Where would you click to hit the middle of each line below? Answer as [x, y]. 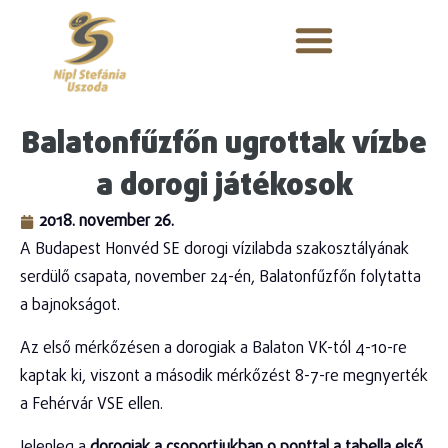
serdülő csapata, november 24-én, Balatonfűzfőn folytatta [220, 277]
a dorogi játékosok [224, 186]
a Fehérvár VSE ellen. [91, 404]
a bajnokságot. [70, 305]
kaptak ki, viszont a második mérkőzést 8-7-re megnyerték [224, 376]
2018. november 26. [106, 221]
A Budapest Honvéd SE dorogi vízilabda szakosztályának [214, 249]
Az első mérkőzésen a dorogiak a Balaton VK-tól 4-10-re [213, 348]
